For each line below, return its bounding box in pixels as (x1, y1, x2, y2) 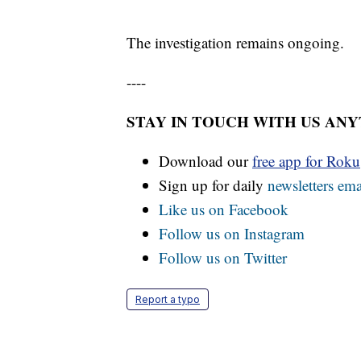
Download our (159, 151, 252, 172)
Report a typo (135, 293, 200, 306)
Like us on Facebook (159, 199, 288, 220)
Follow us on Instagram (159, 223, 305, 244)
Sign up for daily (159, 175, 268, 196)
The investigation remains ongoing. (127, 32, 344, 53)
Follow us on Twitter (159, 247, 287, 268)
